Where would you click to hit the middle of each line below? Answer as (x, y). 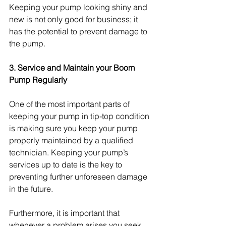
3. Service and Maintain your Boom (73, 67)
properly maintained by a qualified (72, 140)
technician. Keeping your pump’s (70, 152)
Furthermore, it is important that (65, 213)
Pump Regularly (39, 79)
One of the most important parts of (70, 104)
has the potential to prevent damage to (79, 31)
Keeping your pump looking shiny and (79, 7)
